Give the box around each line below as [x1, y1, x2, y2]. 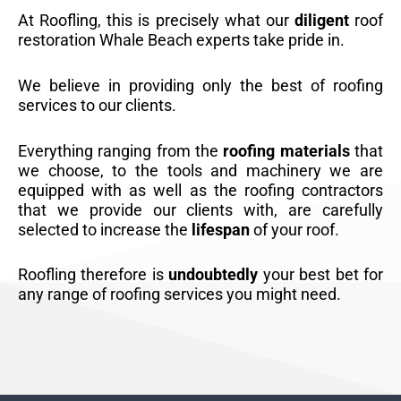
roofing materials [223, 141, 350, 160]
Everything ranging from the [18, 141, 224, 160]
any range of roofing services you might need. [18, 285, 341, 304]
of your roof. [250, 219, 339, 239]
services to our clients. [18, 95, 176, 115]
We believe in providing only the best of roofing [18, 75, 383, 95]
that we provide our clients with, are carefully [18, 200, 383, 219]
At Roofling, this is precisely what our [18, 10, 294, 30]
